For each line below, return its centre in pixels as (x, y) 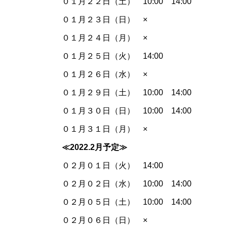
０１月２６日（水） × (105, 74)
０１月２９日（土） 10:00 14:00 (127, 93)
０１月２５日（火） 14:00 (112, 56)
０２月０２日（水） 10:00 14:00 (127, 184)
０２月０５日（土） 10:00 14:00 (127, 202)
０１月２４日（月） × (105, 38)
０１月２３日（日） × (105, 20)
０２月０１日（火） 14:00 (112, 166)
